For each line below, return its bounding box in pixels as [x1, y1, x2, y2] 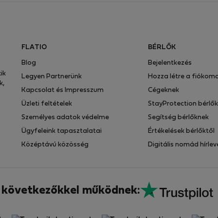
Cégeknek [147, 87, 179, 93]
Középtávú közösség [21, 142, 89, 148]
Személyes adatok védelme [21, 114, 109, 121]
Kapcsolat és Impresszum [21, 87, 104, 93]
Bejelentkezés [147, 60, 192, 66]
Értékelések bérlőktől [147, 128, 215, 134]
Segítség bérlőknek [147, 114, 209, 121]
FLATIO [21, 44, 47, 51]
